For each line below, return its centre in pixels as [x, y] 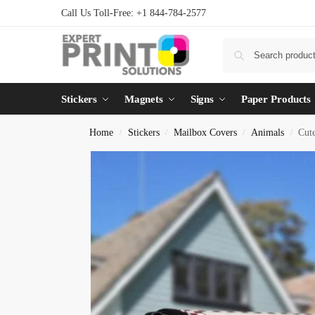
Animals [268, 133]
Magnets [144, 99]
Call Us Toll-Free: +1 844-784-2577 [134, 13]
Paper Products [276, 99]
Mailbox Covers [205, 133]
